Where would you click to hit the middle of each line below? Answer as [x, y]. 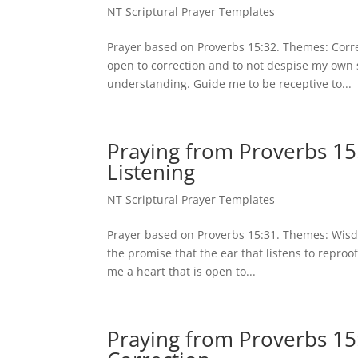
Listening [151, 172]
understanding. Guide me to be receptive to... [230, 84]
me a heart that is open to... [182, 272]
